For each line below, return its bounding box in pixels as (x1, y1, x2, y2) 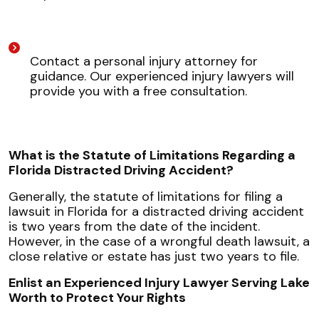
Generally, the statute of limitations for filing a (9, 187, 283, 205)
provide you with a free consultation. (30, 82, 247, 100)
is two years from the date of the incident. (9, 217, 260, 235)
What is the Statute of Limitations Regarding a (9, 146, 296, 164)
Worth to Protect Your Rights (9, 288, 186, 306)
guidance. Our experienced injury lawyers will (30, 67, 294, 85)
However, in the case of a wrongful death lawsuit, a (9, 232, 310, 250)
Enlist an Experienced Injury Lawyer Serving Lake (9, 273, 310, 291)
